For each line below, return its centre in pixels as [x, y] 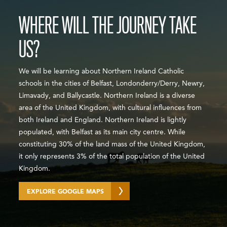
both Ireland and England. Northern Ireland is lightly [103, 120]
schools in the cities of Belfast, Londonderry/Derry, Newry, [112, 83]
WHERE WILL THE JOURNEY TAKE [108, 26]
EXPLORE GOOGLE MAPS [66, 192]
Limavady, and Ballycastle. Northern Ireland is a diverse [107, 96]
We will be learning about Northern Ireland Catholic [102, 71]
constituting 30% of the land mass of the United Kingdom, [112, 144]
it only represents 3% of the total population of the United [112, 156]
